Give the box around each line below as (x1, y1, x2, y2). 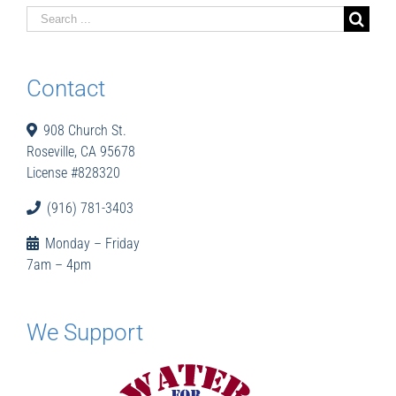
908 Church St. (37, 121, 126, 139)
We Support (27, 318, 143, 346)
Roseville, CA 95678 (27, 142, 135, 160)
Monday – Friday (39, 234, 140, 252)
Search (26, 7, 67, 27)
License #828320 (27, 164, 120, 181)
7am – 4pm (27, 255, 91, 273)
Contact (27, 74, 105, 102)
